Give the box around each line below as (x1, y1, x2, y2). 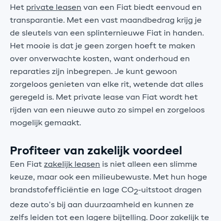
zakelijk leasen (44, 160, 100, 169)
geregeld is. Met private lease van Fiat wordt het (10, 93, 198, 102)
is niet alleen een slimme (100, 160, 197, 169)
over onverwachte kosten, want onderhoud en (10, 55, 190, 63)
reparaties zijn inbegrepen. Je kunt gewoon (10, 68, 177, 76)
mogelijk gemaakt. (10, 119, 81, 127)
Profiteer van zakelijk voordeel (10, 145, 182, 157)
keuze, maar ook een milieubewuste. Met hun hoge (10, 173, 207, 182)
